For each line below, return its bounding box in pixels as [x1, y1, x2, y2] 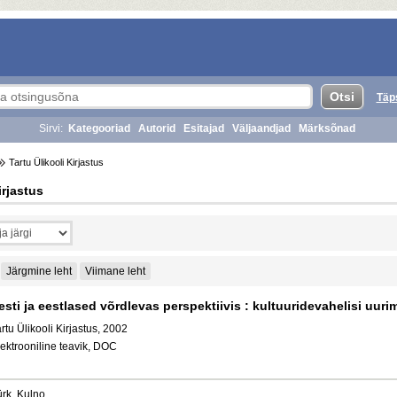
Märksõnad [299, 122, 355, 135]
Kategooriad [68, 122, 130, 135]
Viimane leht [85, 265, 145, 277]
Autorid [138, 122, 175, 135]
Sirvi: [39, 122, 63, 135]
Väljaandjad [232, 122, 291, 135]
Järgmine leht [6, 265, 72, 277]
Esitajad [183, 122, 224, 135]
